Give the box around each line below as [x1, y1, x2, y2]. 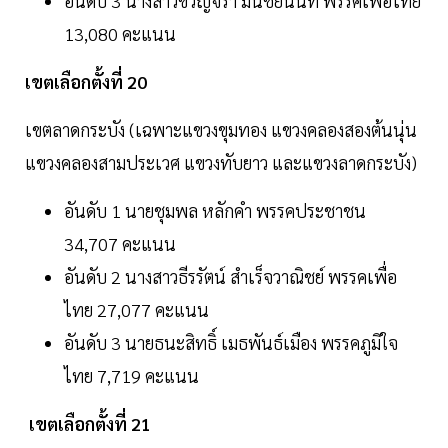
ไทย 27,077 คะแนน [64, 298, 209, 322]
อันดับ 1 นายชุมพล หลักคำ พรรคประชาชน [64, 199, 366, 223]
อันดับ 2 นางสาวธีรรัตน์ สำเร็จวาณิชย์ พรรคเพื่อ [64, 265, 397, 289]
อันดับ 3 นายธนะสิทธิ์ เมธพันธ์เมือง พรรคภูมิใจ [64, 331, 398, 355]
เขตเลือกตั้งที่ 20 [25, 70, 147, 94]
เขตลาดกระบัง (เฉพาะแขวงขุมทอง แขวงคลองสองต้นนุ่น [25, 118, 417, 142]
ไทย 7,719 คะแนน [64, 364, 199, 388]
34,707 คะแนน [64, 232, 176, 256]
